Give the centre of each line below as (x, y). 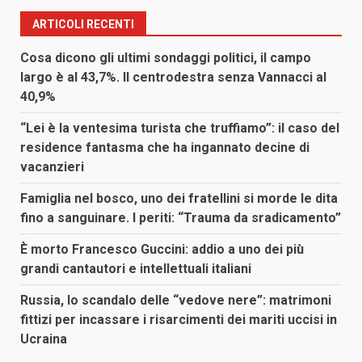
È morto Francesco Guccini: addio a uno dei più (162, 250)
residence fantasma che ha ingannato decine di (165, 148)
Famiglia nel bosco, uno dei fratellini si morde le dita (179, 199)
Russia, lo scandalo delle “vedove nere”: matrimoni (176, 301)
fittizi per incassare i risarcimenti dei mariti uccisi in (179, 320)
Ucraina (44, 339)
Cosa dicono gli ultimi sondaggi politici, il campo (166, 58)
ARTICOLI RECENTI (83, 25)
